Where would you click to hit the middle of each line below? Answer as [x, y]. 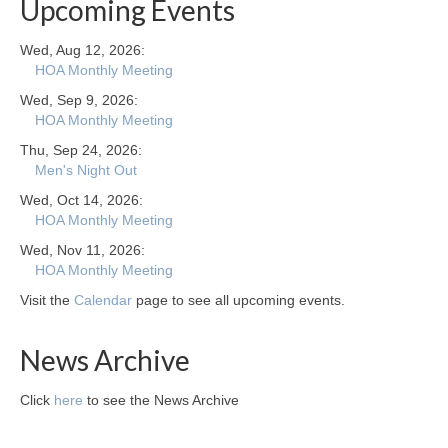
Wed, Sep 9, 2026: [79, 100]
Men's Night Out [86, 170]
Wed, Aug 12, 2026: [82, 50]
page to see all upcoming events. [238, 300]
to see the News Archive [161, 400]
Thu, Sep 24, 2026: [81, 150]
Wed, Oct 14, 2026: [81, 200]
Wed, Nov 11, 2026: [82, 250]
